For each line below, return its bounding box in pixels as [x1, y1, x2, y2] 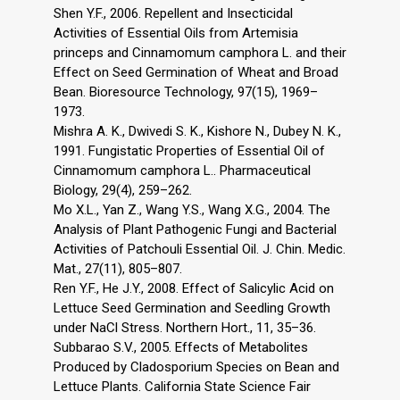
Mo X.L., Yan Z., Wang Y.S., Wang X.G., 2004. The [54, 202, 330, 219]
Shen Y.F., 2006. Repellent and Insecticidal [54, 5, 293, 22]
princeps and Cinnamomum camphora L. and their [54, 45, 346, 62]
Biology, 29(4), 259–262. [54, 182, 192, 199]
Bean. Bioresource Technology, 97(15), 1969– [54, 84, 318, 101]
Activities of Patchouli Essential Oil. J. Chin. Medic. [54, 241, 346, 258]
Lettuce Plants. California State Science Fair [54, 379, 311, 396]
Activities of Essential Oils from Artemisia [54, 25, 298, 42]
